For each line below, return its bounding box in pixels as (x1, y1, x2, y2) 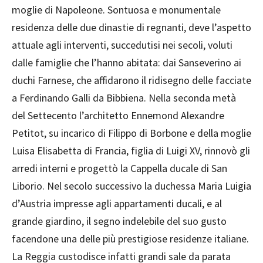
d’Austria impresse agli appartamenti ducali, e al (12, 197, 222, 211)
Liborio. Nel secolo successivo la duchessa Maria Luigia (12, 179, 251, 193)
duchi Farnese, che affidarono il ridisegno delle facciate (12, 73, 251, 87)
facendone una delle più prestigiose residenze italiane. (12, 232, 249, 246)
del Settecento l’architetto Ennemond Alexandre (12, 109, 224, 123)
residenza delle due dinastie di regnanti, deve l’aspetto (12, 21, 251, 35)
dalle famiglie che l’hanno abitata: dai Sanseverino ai (12, 56, 241, 70)
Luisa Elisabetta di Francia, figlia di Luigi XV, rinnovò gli (12, 144, 250, 158)
